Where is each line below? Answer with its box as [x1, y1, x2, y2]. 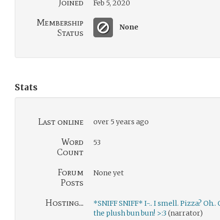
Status [57, 27, 83, 38]
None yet [93, 168, 124, 177]
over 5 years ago [93, 117, 149, 126]
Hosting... [45, 197, 83, 208]
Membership [36, 17, 83, 28]
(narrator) [166, 209, 203, 218]
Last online [38, 116, 83, 127]
